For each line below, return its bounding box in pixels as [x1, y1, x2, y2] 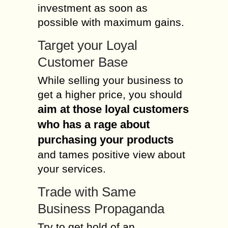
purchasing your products [38, 133, 174, 146]
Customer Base [38, 54, 128, 70]
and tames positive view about [38, 148, 185, 160]
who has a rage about [38, 118, 150, 131]
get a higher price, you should [38, 88, 182, 100]
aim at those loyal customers [38, 102, 189, 116]
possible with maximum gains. [38, 16, 184, 28]
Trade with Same [38, 184, 136, 199]
